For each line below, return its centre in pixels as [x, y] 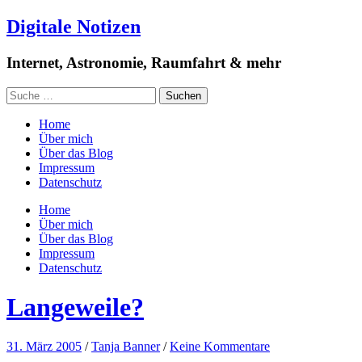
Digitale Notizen [74, 26]
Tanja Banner [126, 347]
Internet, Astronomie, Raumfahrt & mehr [144, 62]
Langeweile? [75, 307]
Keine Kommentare [220, 347]
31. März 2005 [44, 347]
